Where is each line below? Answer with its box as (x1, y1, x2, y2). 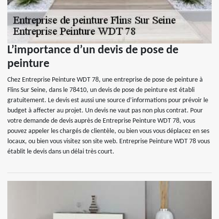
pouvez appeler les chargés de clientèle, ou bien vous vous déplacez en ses (7, 128, 209, 135)
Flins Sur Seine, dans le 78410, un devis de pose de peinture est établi (7, 87, 195, 94)
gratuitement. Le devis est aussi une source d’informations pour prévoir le (7, 97, 208, 104)
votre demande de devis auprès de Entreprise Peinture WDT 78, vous (7, 117, 195, 125)
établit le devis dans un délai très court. (7, 148, 114, 155)
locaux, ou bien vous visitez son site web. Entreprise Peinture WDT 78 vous (7, 138, 210, 145)
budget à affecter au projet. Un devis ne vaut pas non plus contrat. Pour (7, 107, 203, 114)
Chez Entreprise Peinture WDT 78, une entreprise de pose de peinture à (7, 76, 203, 84)
